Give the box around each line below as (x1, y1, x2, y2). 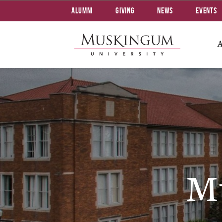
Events (196, 6, 217, 15)
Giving (115, 6, 135, 15)
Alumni (71, 6, 93, 15)
